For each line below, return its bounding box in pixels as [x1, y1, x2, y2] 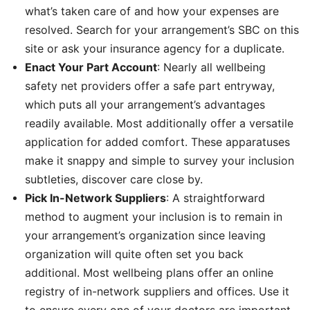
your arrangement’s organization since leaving [25, 228, 266, 242]
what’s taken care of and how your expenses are [25, 3, 279, 18]
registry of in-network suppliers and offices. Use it [25, 284, 289, 298]
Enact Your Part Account [25, 60, 157, 74]
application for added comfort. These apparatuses [25, 134, 290, 149]
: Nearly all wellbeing [157, 60, 266, 74]
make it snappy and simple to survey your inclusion [25, 153, 294, 167]
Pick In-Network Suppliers [25, 190, 166, 205]
